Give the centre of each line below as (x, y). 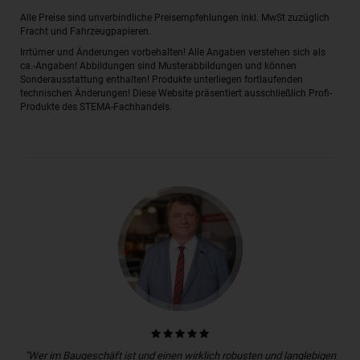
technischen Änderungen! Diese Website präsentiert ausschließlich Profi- (176, 94)
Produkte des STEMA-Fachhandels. (96, 107)
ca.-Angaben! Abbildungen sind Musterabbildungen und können (158, 66)
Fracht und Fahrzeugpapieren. (86, 32)
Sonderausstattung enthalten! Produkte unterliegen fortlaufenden (162, 80)
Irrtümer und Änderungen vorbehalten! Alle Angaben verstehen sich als (173, 53)
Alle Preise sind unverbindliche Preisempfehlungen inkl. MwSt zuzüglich (175, 18)
